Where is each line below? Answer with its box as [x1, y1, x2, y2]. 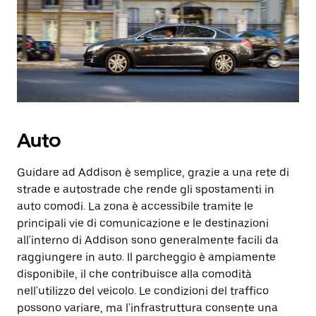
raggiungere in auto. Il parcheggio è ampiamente [17, 250, 276, 264]
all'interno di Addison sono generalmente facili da [17, 233, 279, 247]
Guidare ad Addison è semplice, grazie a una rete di [17, 166, 289, 179]
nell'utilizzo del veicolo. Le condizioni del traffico [17, 284, 269, 298]
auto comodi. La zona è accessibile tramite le [17, 200, 253, 213]
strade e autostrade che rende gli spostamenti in [17, 183, 274, 196]
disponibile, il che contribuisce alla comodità [17, 267, 252, 281]
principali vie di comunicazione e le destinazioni [17, 217, 269, 230]
